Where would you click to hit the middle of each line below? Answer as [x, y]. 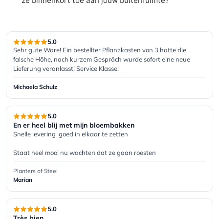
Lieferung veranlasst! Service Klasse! [66, 68]
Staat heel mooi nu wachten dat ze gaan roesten [85, 152]
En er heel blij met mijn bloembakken [74, 125]
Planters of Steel [35, 171]
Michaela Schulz [35, 87]
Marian [23, 179]
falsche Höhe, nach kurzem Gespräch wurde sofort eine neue [102, 59]
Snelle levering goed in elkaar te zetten [71, 134]
